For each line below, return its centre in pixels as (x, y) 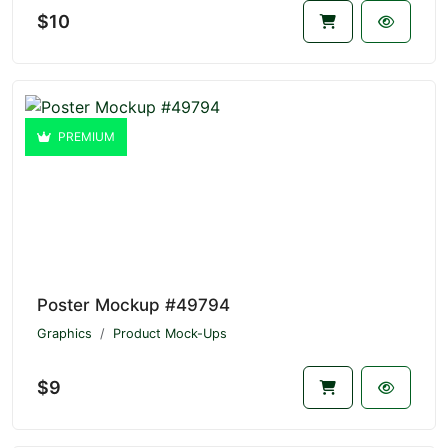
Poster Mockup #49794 (133, 305)
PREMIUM (85, 137)
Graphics (64, 334)
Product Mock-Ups (170, 334)
